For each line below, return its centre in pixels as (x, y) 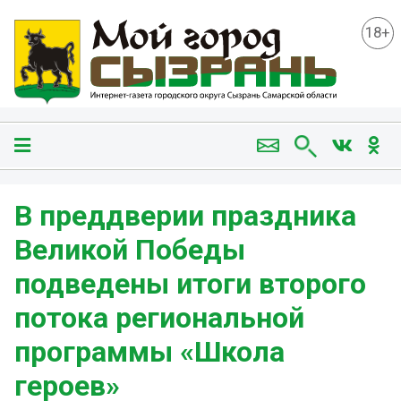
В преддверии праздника (185, 216)
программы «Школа (149, 352)
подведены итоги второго (190, 284)
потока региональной (159, 318)
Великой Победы (130, 250)
